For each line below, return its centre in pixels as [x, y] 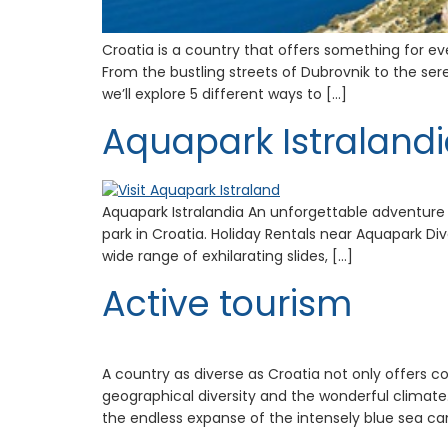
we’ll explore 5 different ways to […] [224, 93]
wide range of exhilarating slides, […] [227, 255]
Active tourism [227, 304]
